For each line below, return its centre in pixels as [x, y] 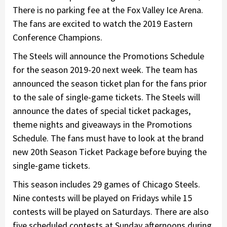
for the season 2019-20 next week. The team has [105, 69]
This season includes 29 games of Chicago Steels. [106, 184]
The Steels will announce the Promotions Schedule [108, 56]
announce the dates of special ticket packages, [102, 110]
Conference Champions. [58, 37]
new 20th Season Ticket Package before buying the [110, 152]
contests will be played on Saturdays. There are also [111, 211]
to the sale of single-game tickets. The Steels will [106, 97]
